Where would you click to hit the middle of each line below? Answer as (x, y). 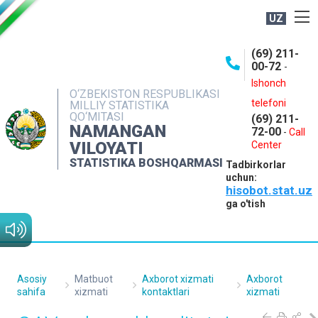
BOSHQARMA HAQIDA (159, 48)
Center (267, 145)
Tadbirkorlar (256, 165)
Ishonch (269, 83)
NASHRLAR (159, 96)
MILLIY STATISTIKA (120, 105)
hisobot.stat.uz (269, 190)
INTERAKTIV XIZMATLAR (159, 120)
